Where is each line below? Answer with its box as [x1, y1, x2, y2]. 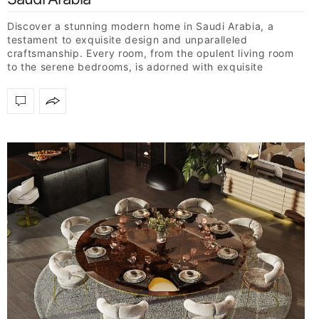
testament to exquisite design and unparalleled [7, 33, 248, 46]
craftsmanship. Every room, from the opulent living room [7, 46, 294, 59]
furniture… [7, 73, 60, 86]
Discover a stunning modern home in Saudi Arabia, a [7, 19, 274, 32]
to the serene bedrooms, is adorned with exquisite [7, 60, 263, 73]
